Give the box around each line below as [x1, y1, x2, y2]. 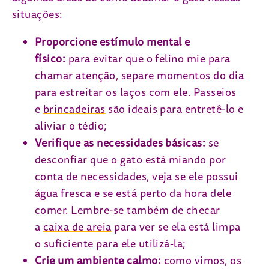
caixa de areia [43, 219, 112, 235]
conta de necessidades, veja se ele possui [35, 169, 238, 184]
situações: [12, 7, 66, 22]
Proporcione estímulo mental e [35, 34, 190, 50]
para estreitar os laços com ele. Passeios [35, 85, 237, 100]
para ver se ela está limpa [111, 219, 241, 235]
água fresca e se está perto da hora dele [35, 186, 232, 201]
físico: [35, 51, 68, 67]
